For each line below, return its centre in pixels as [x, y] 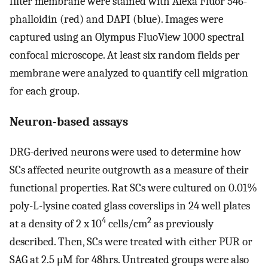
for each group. [45, 91]
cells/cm [127, 224]
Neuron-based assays [69, 122]
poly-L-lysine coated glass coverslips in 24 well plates [130, 206]
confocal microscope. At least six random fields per [125, 55]
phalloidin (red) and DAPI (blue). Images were [116, 19]
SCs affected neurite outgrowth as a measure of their [129, 170]
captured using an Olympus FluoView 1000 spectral [127, 37]
